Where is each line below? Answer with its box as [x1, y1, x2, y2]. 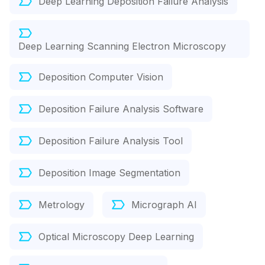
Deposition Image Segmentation [38, 167, 180, 179]
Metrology [38, 199, 85, 211]
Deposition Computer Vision [38, 71, 163, 83]
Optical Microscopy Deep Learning [38, 231, 194, 243]
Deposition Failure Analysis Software [38, 103, 203, 115]
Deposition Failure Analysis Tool [38, 135, 183, 147]
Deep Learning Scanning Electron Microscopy [18, 40, 226, 53]
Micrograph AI [131, 199, 197, 211]
